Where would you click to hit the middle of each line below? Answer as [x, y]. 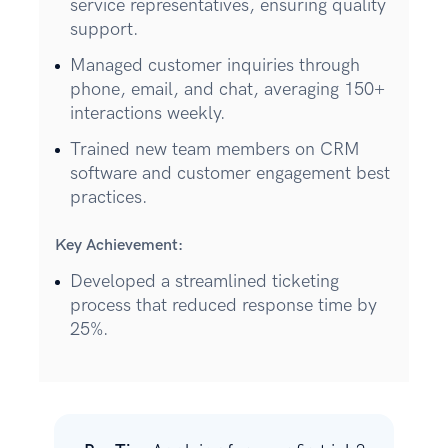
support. [104, 29]
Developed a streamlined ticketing [204, 281]
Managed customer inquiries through [215, 65]
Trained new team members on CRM [215, 149]
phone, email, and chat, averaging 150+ [227, 89]
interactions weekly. [148, 113]
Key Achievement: [119, 245]
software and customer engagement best [230, 173]
